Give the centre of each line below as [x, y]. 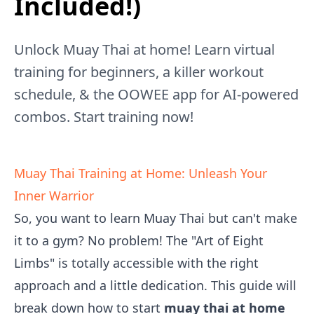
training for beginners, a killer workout [139, 72]
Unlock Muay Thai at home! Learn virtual [144, 49]
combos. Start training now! [104, 117]
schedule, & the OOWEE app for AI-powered [156, 94]
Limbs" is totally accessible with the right [136, 263]
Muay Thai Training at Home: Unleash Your [141, 173]
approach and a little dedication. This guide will [155, 285]
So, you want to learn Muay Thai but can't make [156, 218]
